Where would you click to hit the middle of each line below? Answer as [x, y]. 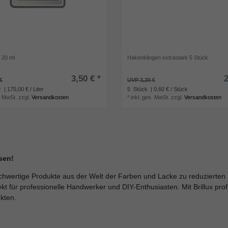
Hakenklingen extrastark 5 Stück [168, 57]
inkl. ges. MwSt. [150, 97]
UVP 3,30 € [141, 80]
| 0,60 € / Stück [169, 89]
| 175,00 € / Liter [23, 89]
